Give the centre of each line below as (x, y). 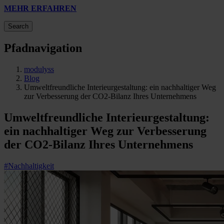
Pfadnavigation (43, 48)
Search (18, 26)
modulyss (39, 69)
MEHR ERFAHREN (40, 8)
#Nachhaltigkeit (29, 166)
